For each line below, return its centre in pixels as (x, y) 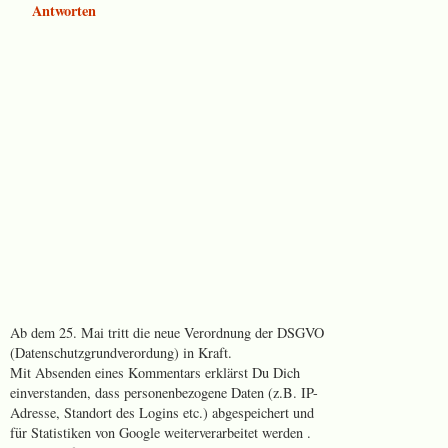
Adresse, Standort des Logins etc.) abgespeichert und (162, 412)
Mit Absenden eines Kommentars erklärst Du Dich (155, 372)
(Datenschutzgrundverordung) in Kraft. (121, 352)
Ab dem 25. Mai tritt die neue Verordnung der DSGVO (167, 332)
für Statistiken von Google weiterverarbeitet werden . (160, 432)
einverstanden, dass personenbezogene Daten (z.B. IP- (164, 392)
